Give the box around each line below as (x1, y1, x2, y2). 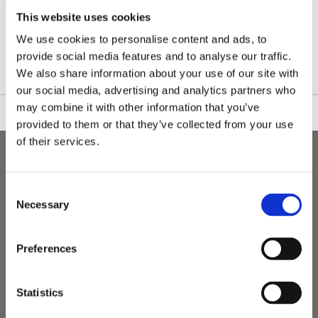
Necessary (16, 198, 69, 211)
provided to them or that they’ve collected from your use (16, 118, 293, 131)
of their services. (16, 135, 99, 148)
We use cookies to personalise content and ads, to (16, 33, 267, 45)
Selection (5, 201, 48, 214)
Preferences (16, 242, 77, 255)
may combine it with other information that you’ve (16, 101, 260, 114)
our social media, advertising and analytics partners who (16, 84, 295, 97)
